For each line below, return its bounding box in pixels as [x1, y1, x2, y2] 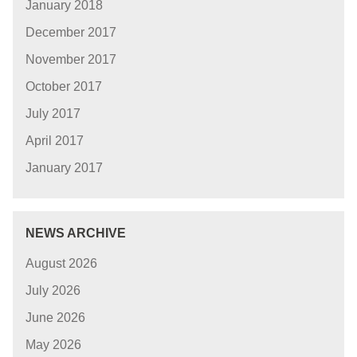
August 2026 [25, 256, 97, 270]
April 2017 [25, 134, 84, 148]
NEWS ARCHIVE [25, 226, 126, 241]
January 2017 [25, 161, 103, 175]
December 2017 [25, 25, 116, 40]
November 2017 [25, 53, 116, 67]
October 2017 [25, 80, 102, 94]
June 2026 [25, 310, 85, 324]
